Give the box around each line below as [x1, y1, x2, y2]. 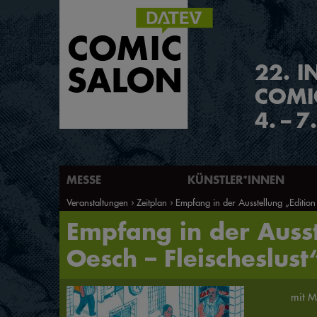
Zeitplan [137, 196, 167, 208]
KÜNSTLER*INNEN [188, 172, 284, 187]
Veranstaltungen [67, 196, 128, 208]
